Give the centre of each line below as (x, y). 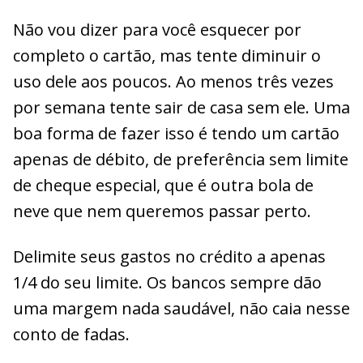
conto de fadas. (71, 334)
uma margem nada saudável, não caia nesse (181, 308)
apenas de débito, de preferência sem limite (181, 159)
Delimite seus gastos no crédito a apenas (169, 256)
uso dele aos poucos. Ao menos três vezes (173, 81)
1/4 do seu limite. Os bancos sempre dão (167, 282)
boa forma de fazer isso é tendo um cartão (176, 133)
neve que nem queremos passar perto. (162, 211)
